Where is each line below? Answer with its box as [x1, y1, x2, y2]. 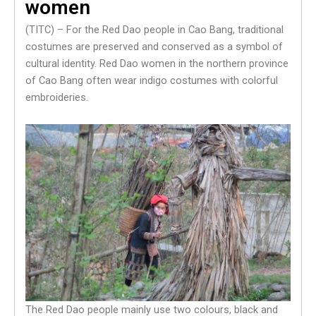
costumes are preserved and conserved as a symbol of [25, 40, 283, 54]
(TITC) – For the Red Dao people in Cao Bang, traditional [25, 23, 284, 37]
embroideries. [25, 91, 88, 104]
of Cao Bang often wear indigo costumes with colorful [25, 74, 278, 87]
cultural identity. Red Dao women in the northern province [25, 57, 288, 71]
